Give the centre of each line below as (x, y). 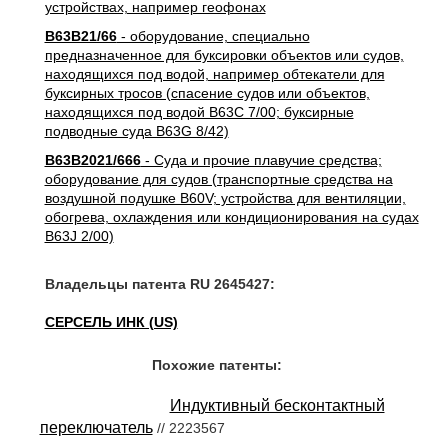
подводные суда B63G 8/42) (136, 131)
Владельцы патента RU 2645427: (159, 284)
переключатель (96, 427)
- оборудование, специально (213, 36)
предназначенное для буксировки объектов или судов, (224, 55)
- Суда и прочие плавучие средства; (261, 160)
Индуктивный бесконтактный (277, 405)
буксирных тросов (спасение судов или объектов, (207, 93)
